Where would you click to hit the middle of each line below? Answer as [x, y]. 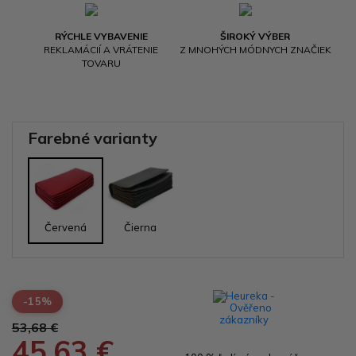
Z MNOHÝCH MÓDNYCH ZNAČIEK [255, 49]
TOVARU [101, 63]
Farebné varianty [93, 137]
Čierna [141, 227]
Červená [65, 227]
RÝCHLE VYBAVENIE [101, 36]
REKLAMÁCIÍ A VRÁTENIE [101, 49]
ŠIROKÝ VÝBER [255, 36]
